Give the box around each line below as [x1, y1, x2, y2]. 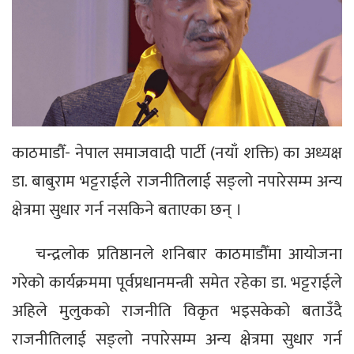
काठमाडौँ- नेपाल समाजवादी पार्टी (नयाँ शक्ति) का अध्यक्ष [12, 139, 342, 168]
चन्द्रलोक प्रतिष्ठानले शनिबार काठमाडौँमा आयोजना [36, 240, 342, 269]
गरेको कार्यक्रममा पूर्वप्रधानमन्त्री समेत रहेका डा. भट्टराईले [12, 269, 342, 297]
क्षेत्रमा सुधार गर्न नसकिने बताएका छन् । [12, 196, 242, 224]
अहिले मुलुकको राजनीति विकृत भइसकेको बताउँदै [12, 297, 342, 326]
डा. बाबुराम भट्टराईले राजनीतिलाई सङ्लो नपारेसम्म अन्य [12, 168, 342, 196]
